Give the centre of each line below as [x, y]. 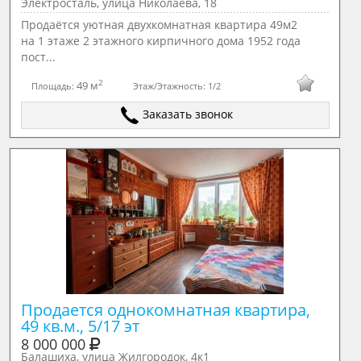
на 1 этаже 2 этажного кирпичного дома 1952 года [160, 41]
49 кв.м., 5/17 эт [80, 326]
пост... [38, 57]
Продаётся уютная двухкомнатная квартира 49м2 [159, 25]
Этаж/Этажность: [171, 85]
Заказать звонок [188, 114]
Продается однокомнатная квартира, [165, 310]
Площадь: [54, 85]
